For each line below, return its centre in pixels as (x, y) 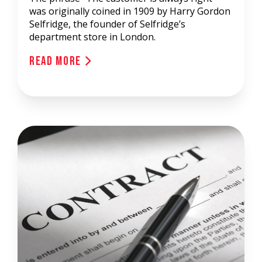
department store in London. (92, 37)
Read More (57, 61)
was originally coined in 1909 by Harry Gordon (130, 11)
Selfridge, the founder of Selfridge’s (107, 24)
